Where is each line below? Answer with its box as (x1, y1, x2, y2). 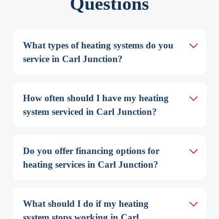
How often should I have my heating (23, 93, 169, 104)
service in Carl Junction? (23, 54, 123, 65)
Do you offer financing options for (23, 146, 159, 156)
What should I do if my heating (23, 198, 149, 209)
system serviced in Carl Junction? (23, 107, 157, 117)
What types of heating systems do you (23, 40, 174, 51)
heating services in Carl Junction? (23, 159, 158, 170)
